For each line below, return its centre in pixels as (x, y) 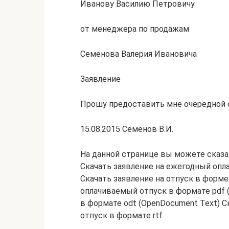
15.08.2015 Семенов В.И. (127, 129)
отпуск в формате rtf (121, 215)
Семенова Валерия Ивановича (139, 54)
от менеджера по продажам (135, 29)
